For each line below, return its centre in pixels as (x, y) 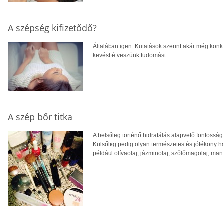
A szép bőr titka (40, 117)
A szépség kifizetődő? (52, 28)
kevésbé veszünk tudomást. (130, 55)
